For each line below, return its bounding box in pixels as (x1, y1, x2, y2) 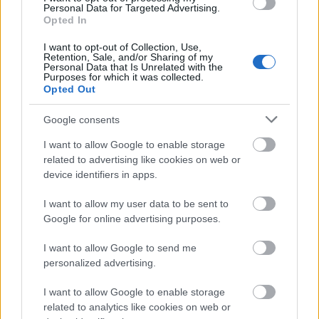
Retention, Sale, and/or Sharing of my (43, 51, 213, 63)
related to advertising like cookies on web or (43, 154, 241, 165)
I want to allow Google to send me (43, 242, 197, 253)
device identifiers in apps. (43, 169, 157, 180)
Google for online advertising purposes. (43, 213, 221, 224)
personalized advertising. (43, 257, 156, 268)
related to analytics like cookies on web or (43, 301, 231, 313)
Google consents (43, 113, 120, 125)
